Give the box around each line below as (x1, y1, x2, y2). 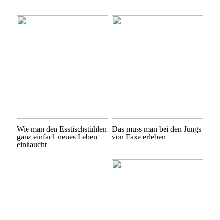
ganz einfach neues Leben (16, 132, 97, 141)
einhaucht (16, 140, 47, 149)
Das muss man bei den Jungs (111, 124, 201, 133)
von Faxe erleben (111, 132, 165, 141)
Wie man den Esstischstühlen (16, 124, 107, 133)
